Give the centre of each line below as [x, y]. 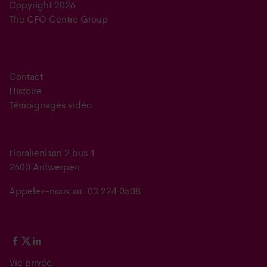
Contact [26, 76]
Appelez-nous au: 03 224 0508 [75, 190]
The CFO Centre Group [58, 18]
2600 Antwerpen [44, 166]
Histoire [25, 90]
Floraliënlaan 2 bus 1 [52, 152]
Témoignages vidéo [50, 104]
